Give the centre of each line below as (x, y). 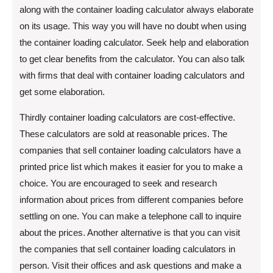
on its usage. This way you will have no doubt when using (133, 26)
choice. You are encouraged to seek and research (118, 183)
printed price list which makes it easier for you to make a (131, 166)
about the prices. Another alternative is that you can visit (130, 232)
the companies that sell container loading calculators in (127, 249)
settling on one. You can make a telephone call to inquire (130, 216)
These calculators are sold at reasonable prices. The (123, 133)
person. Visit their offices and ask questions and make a (130, 265)
